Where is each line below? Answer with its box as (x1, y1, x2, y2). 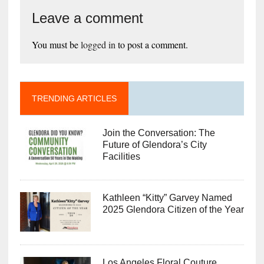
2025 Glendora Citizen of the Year (102, 204, 244, 214)
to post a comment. (115, 38, 188, 51)
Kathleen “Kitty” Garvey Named (102, 192, 232, 203)
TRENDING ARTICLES (31, 93, 117, 103)
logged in (80, 38, 115, 51)
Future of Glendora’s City (102, 139, 207, 150)
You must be (31, 38, 81, 51)
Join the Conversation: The (102, 127, 215, 138)
